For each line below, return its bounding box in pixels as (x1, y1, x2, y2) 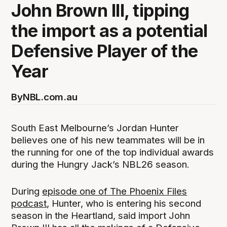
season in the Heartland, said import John (11, 209, 191, 221)
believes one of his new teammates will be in (11, 134, 205, 146)
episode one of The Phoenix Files (42, 185, 187, 197)
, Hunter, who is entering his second (47, 197, 202, 209)
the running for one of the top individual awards (11, 146, 214, 159)
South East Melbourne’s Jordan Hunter (11, 122, 179, 134)
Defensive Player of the (11, 41, 198, 62)
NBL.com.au (22, 91, 78, 103)
